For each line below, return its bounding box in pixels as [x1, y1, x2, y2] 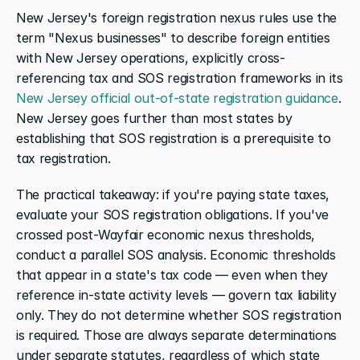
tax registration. [16, 149, 111, 166]
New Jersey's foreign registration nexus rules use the [16, 9, 337, 26]
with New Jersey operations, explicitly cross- [16, 49, 285, 66]
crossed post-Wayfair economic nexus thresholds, [16, 226, 315, 243]
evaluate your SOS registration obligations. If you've [16, 206, 329, 223]
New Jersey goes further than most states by [16, 109, 292, 126]
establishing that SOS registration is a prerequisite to [16, 129, 331, 146]
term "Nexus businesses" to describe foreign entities [16, 29, 330, 46]
